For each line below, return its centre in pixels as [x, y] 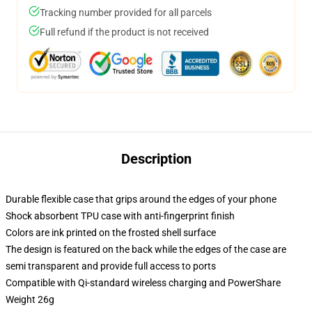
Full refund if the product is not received [124, 32]
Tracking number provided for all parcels [126, 13]
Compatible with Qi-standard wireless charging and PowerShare [143, 283]
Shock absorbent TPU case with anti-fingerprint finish [120, 216]
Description [156, 159]
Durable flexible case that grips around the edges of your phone [141, 199]
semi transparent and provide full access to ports [111, 266]
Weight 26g [30, 299]
